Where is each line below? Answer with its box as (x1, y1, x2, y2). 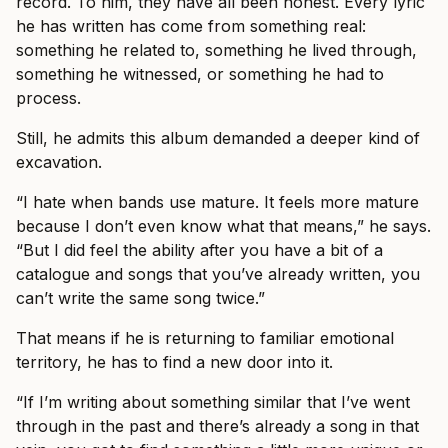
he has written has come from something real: (16, 15, 366, 36)
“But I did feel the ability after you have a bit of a (16, 239, 383, 260)
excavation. (16, 151, 102, 172)
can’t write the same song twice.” (16, 287, 265, 308)
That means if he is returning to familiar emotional (16, 327, 394, 348)
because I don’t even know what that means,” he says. (16, 215, 431, 236)
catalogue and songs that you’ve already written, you (16, 263, 420, 284)
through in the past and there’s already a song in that (16, 415, 419, 436)
